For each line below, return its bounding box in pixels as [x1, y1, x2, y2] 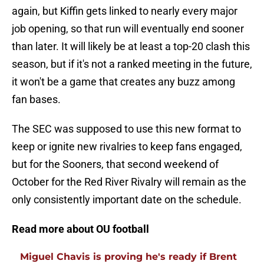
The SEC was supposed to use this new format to [12, 123, 241, 136]
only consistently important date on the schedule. [12, 193, 242, 206]
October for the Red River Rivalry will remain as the [12, 176, 246, 189]
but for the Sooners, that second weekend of [12, 158, 219, 171]
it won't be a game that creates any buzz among [12, 75, 235, 88]
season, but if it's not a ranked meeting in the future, [12, 58, 252, 71]
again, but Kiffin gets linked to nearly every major [12, 5, 237, 18]
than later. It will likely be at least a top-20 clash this [12, 40, 250, 53]
